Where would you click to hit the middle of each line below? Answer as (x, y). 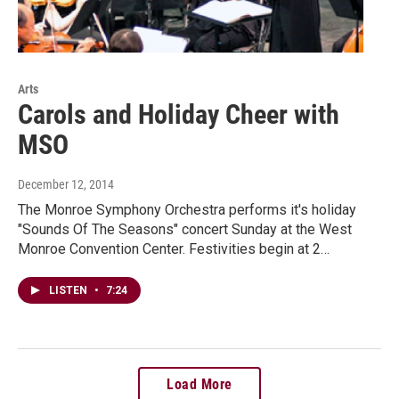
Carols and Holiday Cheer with (179, 115)
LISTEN (69, 291)
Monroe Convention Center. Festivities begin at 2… (174, 249)
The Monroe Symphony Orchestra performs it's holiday (187, 210)
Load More (199, 385)
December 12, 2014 (66, 185)
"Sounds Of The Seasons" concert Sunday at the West (185, 230)
